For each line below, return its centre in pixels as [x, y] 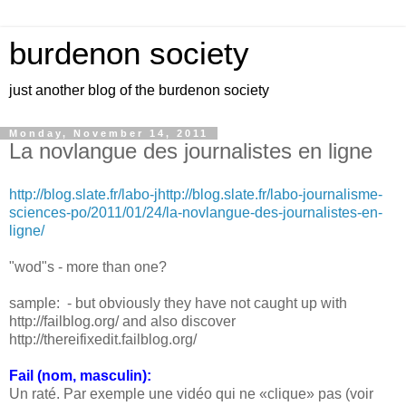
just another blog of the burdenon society [139, 90]
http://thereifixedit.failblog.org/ [103, 339]
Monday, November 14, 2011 [109, 133]
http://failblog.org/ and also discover [122, 321]
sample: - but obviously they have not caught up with [178, 303]
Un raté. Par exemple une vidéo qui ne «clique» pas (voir [191, 393]
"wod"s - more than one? [88, 266]
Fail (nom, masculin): [80, 375]
